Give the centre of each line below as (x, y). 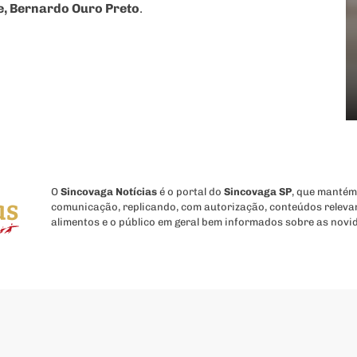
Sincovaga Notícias (108, 192)
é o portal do (190, 192)
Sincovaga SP (257, 192)
